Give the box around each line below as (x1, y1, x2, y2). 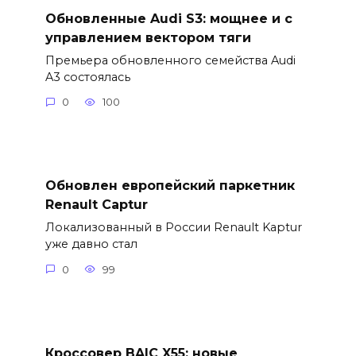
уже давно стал (44, 237, 137, 252)
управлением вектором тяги (44, 29, 251, 45)
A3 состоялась (44, 69, 130, 84)
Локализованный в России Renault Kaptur (44, 220, 302, 235)
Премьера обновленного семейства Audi (44, 52, 296, 68)
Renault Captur (44, 196, 148, 212)
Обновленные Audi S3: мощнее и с (44, 10, 292, 26)
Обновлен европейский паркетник (44, 177, 295, 193)
